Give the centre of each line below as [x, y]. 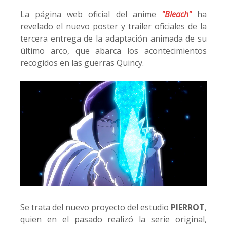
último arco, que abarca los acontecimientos [113, 51]
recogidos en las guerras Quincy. [82, 63]
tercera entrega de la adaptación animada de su [113, 39]
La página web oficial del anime [91, 14]
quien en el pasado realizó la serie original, [113, 220]
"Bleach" [176, 14]
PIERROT [188, 207]
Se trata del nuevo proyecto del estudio [96, 207]
